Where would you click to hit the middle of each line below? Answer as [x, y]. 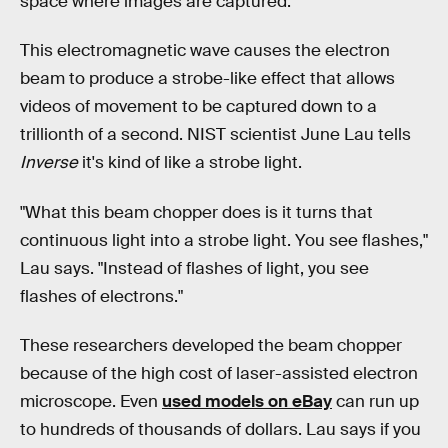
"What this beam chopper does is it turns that [196, 212]
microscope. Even [91, 402]
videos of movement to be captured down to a [198, 107]
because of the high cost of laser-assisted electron [219, 374]
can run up [375, 402]
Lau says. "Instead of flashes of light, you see [194, 268]
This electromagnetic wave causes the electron [205, 51]
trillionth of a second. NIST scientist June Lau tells [215, 135]
